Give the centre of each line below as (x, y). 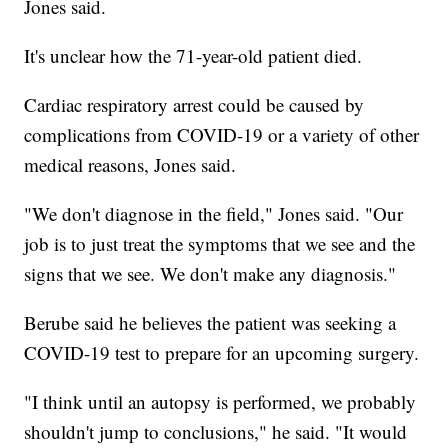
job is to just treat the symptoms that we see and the (220, 244)
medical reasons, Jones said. (130, 165)
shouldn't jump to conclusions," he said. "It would (216, 432)
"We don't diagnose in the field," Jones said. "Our (214, 214)
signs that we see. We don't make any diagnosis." (210, 274)
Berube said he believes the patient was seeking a (210, 323)
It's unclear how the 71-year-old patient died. (193, 56)
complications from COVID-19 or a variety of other (222, 135)
